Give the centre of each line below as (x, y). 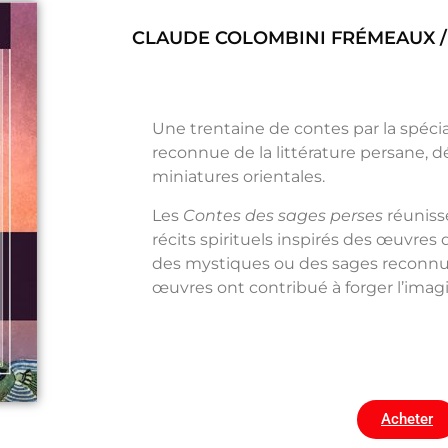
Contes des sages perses (283, 215)
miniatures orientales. (238, 177)
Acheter (407, 419)
